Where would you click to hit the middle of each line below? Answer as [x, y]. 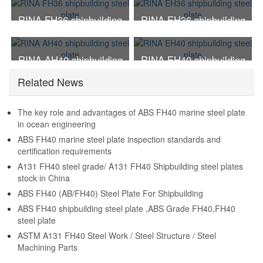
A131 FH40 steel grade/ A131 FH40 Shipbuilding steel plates [130, 166]
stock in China [44, 178]
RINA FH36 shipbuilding [70, 20]
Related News [50, 82]
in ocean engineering [57, 124]
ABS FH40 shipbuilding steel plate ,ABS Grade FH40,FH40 [127, 209]
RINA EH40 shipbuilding [193, 60]
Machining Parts [48, 247]
